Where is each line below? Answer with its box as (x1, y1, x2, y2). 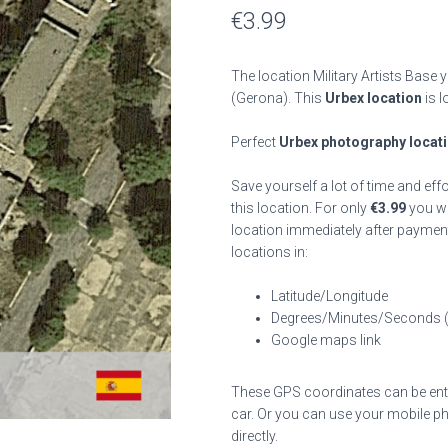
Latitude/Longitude (271, 288, 388, 304)
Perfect (231, 134, 279, 150)
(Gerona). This (231, 90, 325, 106)
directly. (231, 428, 278, 444)
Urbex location (325, 90, 422, 106)
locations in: (231, 244, 308, 260)
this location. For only (231, 200, 370, 216)
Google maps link (271, 332, 381, 348)
